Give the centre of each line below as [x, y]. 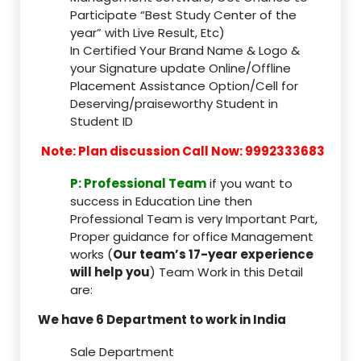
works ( [91, 255]
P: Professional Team [138, 184]
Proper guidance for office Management [192, 237]
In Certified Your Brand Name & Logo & [185, 51]
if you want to [249, 184]
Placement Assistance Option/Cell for [184, 86]
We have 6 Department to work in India [162, 320]
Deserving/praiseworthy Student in [174, 104]
